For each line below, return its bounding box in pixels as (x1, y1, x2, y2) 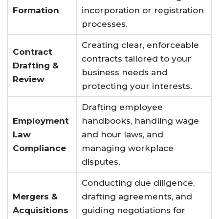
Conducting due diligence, (82, 177, 195, 188)
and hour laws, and (82, 129, 163, 139)
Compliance (13, 143, 66, 153)
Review (13, 74, 44, 84)
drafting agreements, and (82, 191, 192, 201)
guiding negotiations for (82, 205, 185, 215)
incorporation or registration (82, 5, 204, 15)
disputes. (82, 156, 120, 167)
